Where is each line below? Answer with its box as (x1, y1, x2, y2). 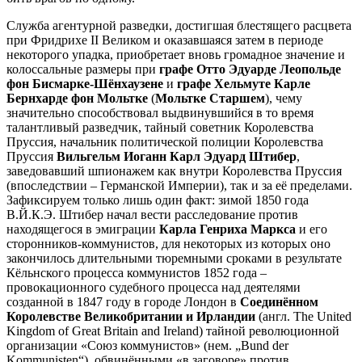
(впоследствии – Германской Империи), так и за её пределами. (6, 178, 352, 192)
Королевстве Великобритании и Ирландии (6, 309, 255, 323)
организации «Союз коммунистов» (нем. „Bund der (6, 338, 288, 352)
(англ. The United (255, 309, 351, 323)
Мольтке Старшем (155, 90, 265, 105)
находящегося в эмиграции (6, 221, 159, 236)
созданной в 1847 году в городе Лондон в (6, 294, 240, 309)
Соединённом (240, 294, 318, 309)
